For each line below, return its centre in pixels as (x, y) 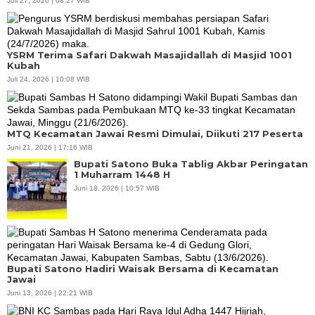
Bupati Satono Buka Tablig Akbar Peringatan (191, 163)
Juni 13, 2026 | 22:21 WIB (50, 292)
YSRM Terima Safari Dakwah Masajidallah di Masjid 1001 (149, 54)
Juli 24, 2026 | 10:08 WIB (49, 79)
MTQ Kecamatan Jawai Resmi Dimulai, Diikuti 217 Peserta (155, 133)
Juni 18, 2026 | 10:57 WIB (117, 188)
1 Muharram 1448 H (122, 174)
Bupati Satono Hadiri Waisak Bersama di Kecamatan (143, 268)
